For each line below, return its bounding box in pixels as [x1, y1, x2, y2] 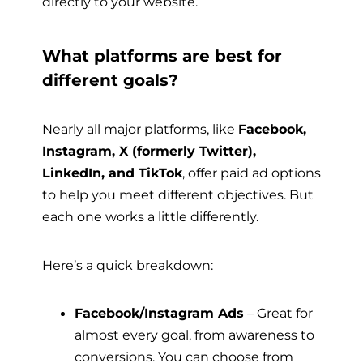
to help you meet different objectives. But [42, 186, 314, 203]
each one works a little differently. [42, 208, 258, 225]
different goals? [42, 70, 178, 91]
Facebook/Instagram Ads [75, 305, 244, 322]
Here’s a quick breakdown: [42, 256, 213, 273]
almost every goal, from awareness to [75, 327, 314, 344]
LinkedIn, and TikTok [42, 164, 182, 181]
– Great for [244, 305, 313, 322]
